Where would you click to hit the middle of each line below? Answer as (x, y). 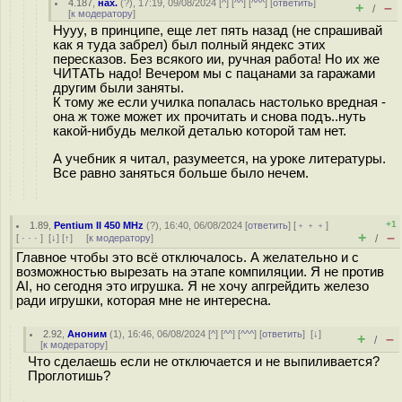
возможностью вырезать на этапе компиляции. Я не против (200, 272)
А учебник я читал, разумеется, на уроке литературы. (219, 158)
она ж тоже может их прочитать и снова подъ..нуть (210, 117)
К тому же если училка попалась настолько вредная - (219, 102)
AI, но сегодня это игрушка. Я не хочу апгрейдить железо (192, 286)
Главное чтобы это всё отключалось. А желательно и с (188, 258)
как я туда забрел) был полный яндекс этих (189, 45)
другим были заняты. (118, 88)
